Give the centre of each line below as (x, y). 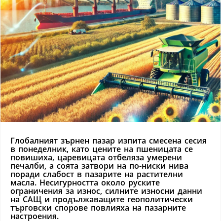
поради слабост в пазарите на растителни (97, 174)
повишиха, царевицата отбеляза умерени (96, 157)
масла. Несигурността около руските (85, 182)
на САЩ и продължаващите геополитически (102, 199)
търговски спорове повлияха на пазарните (98, 207)
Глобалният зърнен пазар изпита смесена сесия (109, 140)
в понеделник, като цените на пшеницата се (102, 149)
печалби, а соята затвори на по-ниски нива (99, 166)
